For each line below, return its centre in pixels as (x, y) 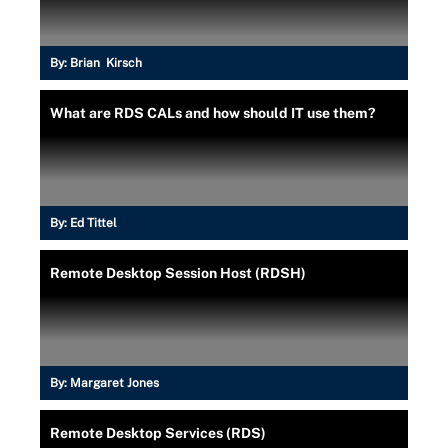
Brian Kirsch (106, 62)
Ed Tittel (93, 222)
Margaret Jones (114, 382)
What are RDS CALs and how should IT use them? (212, 112)
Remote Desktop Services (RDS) (158, 432)
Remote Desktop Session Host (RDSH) (178, 272)
